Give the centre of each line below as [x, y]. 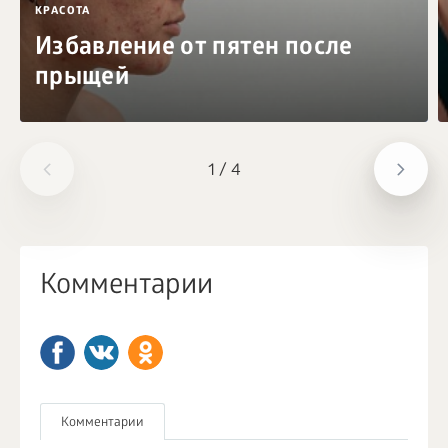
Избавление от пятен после [194, 48]
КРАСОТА [63, 11]
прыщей [82, 78]
